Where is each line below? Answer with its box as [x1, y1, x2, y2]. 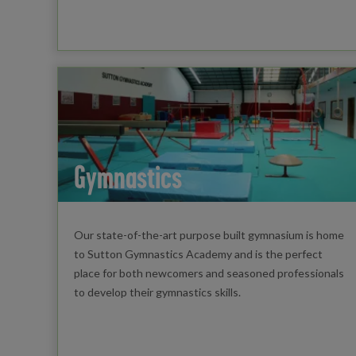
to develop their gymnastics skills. [73, 284, 243, 299]
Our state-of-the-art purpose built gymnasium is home [73, 227, 344, 242]
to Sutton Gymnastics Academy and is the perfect [73, 246, 323, 261]
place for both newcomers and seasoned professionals [73, 265, 344, 280]
